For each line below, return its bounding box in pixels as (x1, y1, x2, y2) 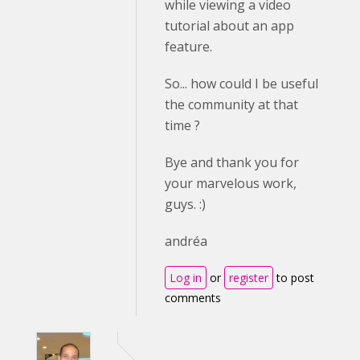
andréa (165, 232, 207, 250)
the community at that (165, 96, 298, 113)
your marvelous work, (165, 174, 297, 192)
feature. (165, 38, 212, 55)
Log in (170, 270, 202, 285)
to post (273, 270, 314, 285)
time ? (165, 117, 200, 134)
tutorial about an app (165, 17, 294, 35)
